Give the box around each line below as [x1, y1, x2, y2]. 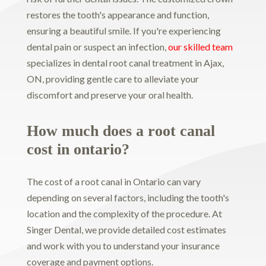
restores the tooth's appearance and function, [26, 8, 209, 20]
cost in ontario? [26, 141, 129, 159]
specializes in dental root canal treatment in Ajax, [26, 56, 224, 68]
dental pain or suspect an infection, [26, 40, 168, 52]
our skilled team [167, 40, 233, 52]
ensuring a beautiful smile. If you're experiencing [26, 24, 221, 36]
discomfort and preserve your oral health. [26, 88, 193, 100]
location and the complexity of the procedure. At [26, 208, 222, 220]
